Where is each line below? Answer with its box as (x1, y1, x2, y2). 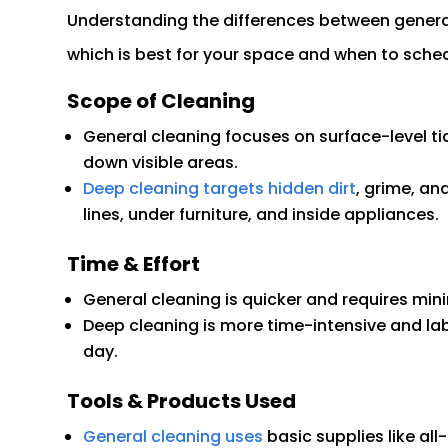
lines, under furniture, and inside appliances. (83, 203, 440, 227)
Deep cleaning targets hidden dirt (83, 177, 357, 201)
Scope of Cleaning (67, 87, 256, 116)
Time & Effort (67, 250, 201, 279)
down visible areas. (83, 151, 239, 175)
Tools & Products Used (67, 387, 297, 416)
